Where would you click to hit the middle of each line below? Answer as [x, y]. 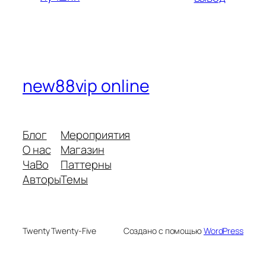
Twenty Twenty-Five [60, 231]
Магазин [83, 150]
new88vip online [86, 86]
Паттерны [86, 165]
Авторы [42, 180]
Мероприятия [96, 135]
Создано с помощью [163, 231]
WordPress [223, 231]
